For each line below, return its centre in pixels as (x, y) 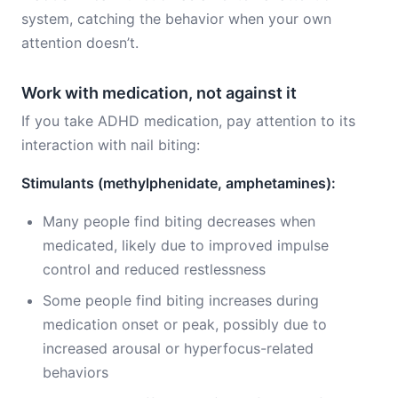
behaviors (76, 372)
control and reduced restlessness (154, 269)
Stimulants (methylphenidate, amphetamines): (179, 183)
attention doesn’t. (80, 43)
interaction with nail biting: (111, 145)
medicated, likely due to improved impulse (186, 245)
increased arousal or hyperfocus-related (178, 348)
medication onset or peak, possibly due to (185, 324)
